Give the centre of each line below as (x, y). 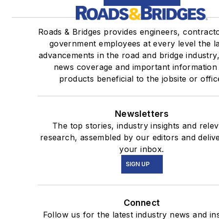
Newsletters (142, 113)
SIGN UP (137, 164)
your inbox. (142, 149)
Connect (142, 202)
